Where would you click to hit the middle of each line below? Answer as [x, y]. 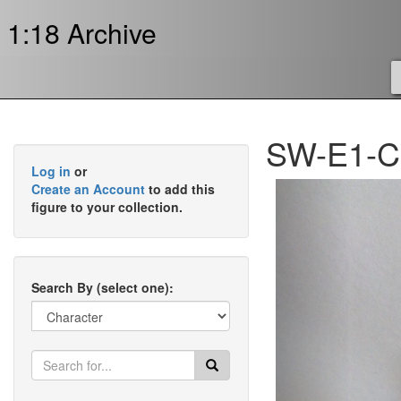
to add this [180, 189]
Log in [51, 171]
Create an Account [88, 189]
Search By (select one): [102, 287]
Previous [346, 190]
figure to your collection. [107, 207]
